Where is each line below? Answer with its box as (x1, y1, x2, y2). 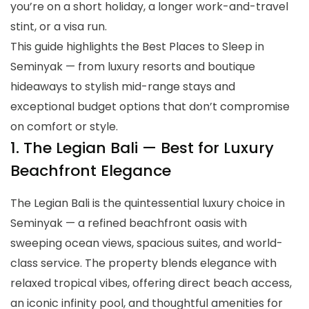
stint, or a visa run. (10, 18, 107, 34)
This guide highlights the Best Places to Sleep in (10, 38, 264, 54)
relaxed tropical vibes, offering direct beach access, (10, 275, 292, 291)
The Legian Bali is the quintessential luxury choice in (10, 195, 285, 211)
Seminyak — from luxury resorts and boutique (10, 58, 255, 74)
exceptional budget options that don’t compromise (10, 98, 290, 114)
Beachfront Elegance (10, 159, 171, 181)
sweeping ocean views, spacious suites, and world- (10, 235, 283, 251)
